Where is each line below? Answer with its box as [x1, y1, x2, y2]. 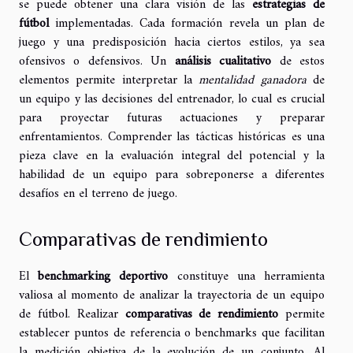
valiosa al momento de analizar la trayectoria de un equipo [19, 284, 325, 307]
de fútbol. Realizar [19, 303, 125, 326]
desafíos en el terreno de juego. [19, 182, 177, 205]
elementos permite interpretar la [19, 69, 199, 91]
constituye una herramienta [168, 266, 325, 288]
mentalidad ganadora [199, 69, 307, 91]
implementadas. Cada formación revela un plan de [49, 12, 325, 35]
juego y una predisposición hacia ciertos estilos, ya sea [19, 31, 325, 54]
